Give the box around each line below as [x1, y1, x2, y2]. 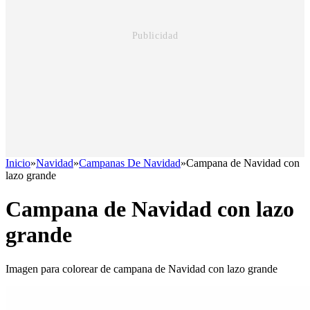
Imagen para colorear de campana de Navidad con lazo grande [6, 262, 277, 275]
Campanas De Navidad [79, 157, 181, 169]
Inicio [6, 157, 30, 169]
